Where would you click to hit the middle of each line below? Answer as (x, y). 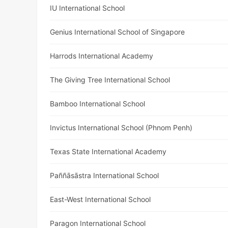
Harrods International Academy (102, 56)
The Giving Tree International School (110, 80)
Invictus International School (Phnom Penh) (121, 128)
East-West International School (101, 199)
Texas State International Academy (108, 152)
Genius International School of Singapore (118, 32)
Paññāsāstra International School (105, 176)
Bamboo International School (98, 104)
